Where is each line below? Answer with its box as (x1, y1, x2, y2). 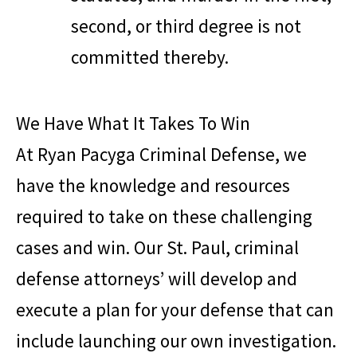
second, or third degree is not (71, 14, 301, 37)
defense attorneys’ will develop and (16, 267, 297, 291)
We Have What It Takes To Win (16, 112, 250, 135)
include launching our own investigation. (16, 329, 336, 353)
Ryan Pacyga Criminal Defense (37, 143, 275, 167)
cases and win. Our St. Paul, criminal (16, 236, 299, 260)
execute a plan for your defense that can (16, 298, 334, 322)
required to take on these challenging (16, 205, 312, 229)
